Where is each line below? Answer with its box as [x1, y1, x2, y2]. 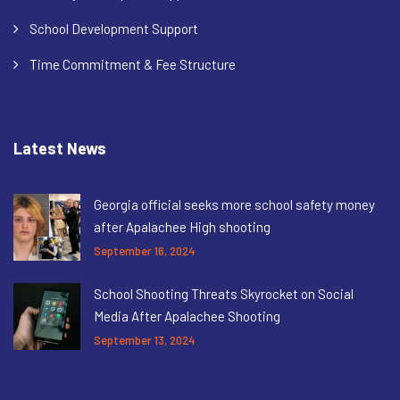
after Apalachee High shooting [94, 219, 271, 236]
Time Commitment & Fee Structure [29, 56, 236, 73]
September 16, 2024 [94, 244, 196, 259]
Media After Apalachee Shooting [94, 308, 280, 325]
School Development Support [29, 21, 198, 37]
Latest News [13, 138, 106, 159]
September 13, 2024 [94, 333, 196, 348]
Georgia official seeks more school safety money [94, 196, 375, 213]
